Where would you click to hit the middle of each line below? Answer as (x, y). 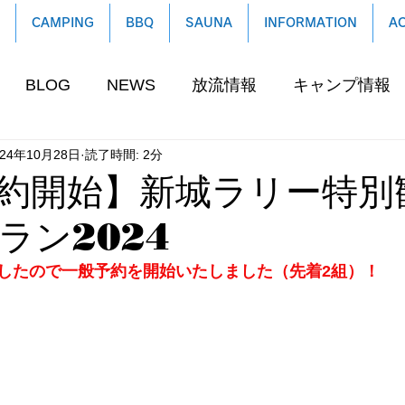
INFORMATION (311, 23)
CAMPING (63, 23)
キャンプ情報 (342, 85)
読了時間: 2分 (124, 154)
